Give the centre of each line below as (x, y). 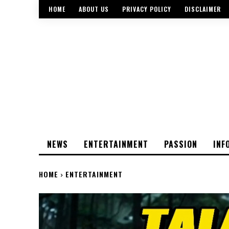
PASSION (181, 144)
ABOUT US (94, 9)
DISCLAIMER (203, 9)
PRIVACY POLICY (147, 9)
